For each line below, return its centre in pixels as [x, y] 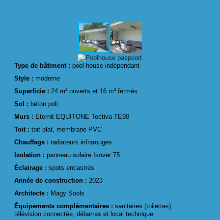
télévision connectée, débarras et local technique [84, 214]
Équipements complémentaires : [65, 206]
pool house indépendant [106, 65]
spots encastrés [71, 167]
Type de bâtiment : [43, 65]
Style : [24, 78]
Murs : [25, 116]
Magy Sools [68, 193]
